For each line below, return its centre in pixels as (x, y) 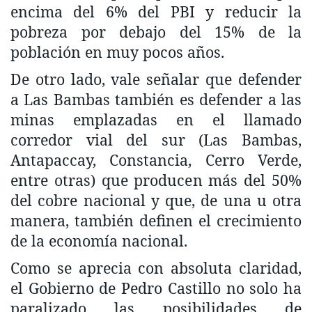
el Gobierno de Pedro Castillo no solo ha (156, 288)
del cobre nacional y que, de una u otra (156, 200)
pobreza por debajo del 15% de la (156, 31)
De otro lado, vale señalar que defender (156, 79)
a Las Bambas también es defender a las (156, 99)
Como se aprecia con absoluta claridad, (156, 267)
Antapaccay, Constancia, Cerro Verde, (156, 159)
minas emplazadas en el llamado (156, 119)
